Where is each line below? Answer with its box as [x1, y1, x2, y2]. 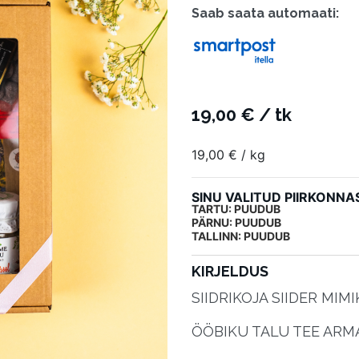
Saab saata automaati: [192, 6, 339, 22]
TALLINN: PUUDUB [192, 229, 290, 244]
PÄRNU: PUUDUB [192, 216, 281, 230]
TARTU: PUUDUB [192, 202, 280, 216]
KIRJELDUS [192, 263, 268, 280]
